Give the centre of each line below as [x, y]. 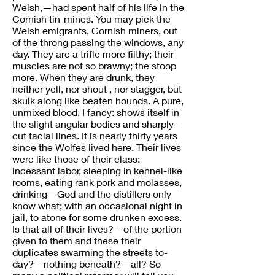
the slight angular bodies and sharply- [95, 124]
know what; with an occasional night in [97, 205]
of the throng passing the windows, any [98, 42]
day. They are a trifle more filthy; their [93, 54]
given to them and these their [76, 240]
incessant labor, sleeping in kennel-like [97, 170]
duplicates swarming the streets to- [90, 252]
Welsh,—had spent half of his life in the [98, 7]
